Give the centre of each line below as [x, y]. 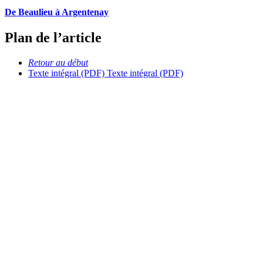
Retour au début [58, 62]
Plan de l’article [53, 38]
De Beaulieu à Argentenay [57, 12]
